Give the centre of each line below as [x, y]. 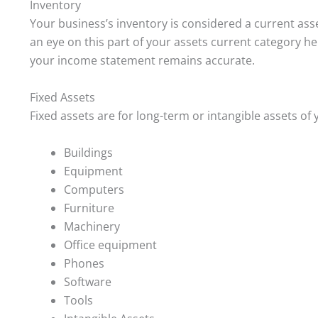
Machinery [92, 226]
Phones [84, 263]
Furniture [89, 208]
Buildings [88, 152]
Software [88, 281]
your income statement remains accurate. [142, 61]
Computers [94, 189]
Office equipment [110, 245]
